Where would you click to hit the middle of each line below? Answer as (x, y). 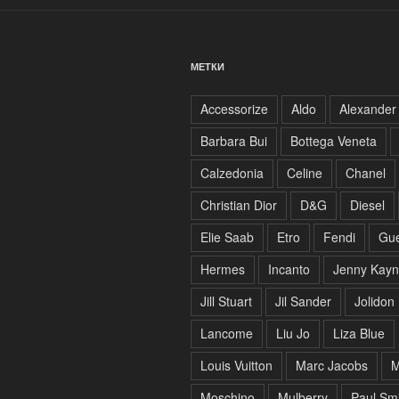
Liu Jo (293, 333)
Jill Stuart (226, 301)
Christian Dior (239, 204)
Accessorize (234, 108)
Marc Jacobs (332, 365)
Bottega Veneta (334, 140)
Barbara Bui (234, 140)
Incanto (289, 269)
